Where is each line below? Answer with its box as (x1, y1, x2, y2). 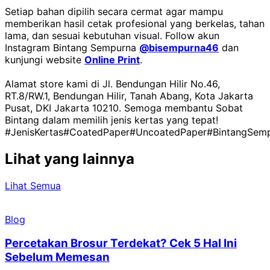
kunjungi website (5, 53, 84, 66)
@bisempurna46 (139, 41, 219, 54)
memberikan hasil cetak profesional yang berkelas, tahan (5, 17, 265, 30)
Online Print (84, 53, 140, 66)
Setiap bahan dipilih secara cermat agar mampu (5, 5, 223, 17)
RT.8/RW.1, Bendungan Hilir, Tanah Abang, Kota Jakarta (5, 89, 253, 102)
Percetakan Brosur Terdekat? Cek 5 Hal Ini (5, 236, 237, 251)
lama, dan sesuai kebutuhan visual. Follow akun (5, 29, 219, 42)
